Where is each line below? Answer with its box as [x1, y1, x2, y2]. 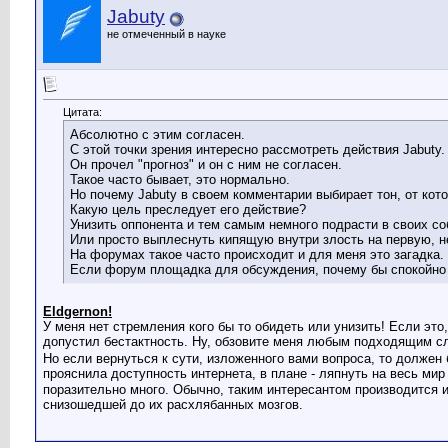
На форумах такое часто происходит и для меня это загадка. [70, 247, 444, 263]
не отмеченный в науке [107, 28, 226, 40]
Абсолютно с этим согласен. [70, 127, 245, 143]
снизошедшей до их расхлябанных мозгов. [43, 397, 303, 413]
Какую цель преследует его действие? [70, 202, 306, 218]
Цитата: [63, 106, 102, 119]
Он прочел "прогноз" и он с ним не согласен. [70, 157, 342, 173]
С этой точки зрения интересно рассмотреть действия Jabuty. [70, 142, 445, 158]
